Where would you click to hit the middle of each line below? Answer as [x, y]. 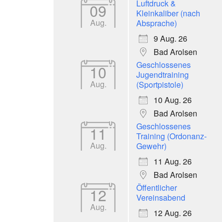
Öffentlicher [157, 187]
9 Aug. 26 [170, 38]
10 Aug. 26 [173, 100]
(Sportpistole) [160, 84]
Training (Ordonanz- [171, 136]
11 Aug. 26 [173, 161]
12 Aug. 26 [173, 213]
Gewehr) [151, 146]
